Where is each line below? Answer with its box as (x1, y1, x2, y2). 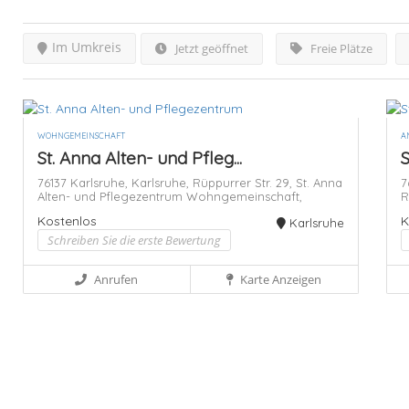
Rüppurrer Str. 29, (193, 175, 296, 191)
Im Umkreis (52, 38, 121, 56)
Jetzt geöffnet (173, 40, 248, 57)
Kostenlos (37, 213, 97, 230)
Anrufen (94, 271, 139, 288)
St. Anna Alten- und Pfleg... (37, 147, 242, 170)
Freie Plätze (308, 40, 372, 57)
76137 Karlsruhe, (37, 175, 131, 191)
